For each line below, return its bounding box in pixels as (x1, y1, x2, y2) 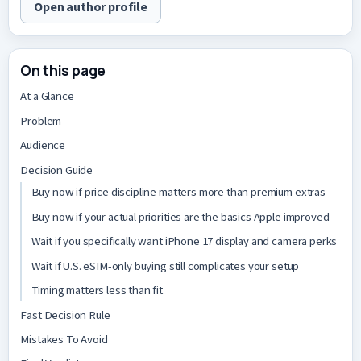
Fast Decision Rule (20, 306, 110, 324)
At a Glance (20, 88, 74, 106)
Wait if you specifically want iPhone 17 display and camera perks (31, 233, 338, 251)
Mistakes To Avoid (20, 331, 108, 349)
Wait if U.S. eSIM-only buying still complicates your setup (31, 257, 300, 275)
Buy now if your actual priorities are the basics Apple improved (31, 208, 330, 226)
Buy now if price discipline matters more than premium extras (31, 184, 326, 201)
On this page (20, 60, 106, 80)
